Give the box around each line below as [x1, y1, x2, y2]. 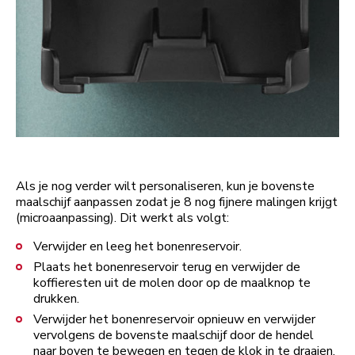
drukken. [33, 290, 79, 307]
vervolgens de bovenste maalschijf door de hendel [33, 326, 314, 344]
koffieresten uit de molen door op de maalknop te [33, 274, 311, 292]
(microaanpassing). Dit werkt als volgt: [16, 209, 229, 227]
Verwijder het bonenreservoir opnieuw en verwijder [33, 311, 315, 328]
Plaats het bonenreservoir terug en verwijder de [33, 258, 300, 276]
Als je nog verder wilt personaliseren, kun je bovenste [16, 177, 315, 195]
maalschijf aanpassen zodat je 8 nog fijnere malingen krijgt [16, 193, 338, 211]
